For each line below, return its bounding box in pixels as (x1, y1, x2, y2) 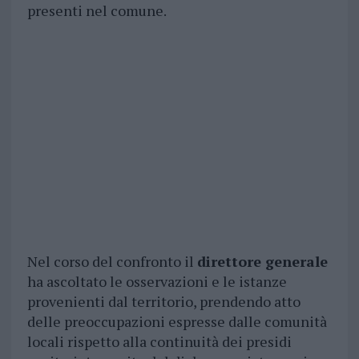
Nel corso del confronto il (26, 252, 197, 272)
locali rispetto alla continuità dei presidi (26, 332, 292, 352)
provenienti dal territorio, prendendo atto (26, 292, 301, 312)
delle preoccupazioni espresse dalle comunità (26, 312, 327, 332)
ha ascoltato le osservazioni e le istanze (26, 272, 287, 292)
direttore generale (196, 252, 328, 272)
